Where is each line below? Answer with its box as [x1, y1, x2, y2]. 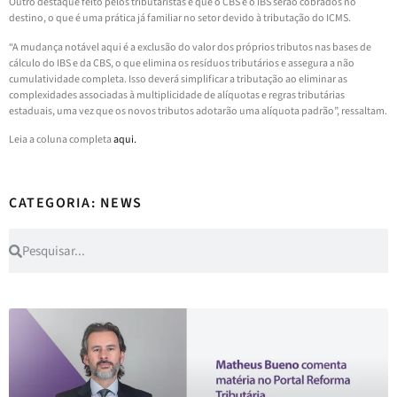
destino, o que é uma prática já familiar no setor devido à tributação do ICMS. [9, 11, 353, 27]
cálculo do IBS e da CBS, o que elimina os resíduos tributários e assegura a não [9, 55, 354, 71]
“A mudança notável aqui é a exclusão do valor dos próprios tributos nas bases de [9, 39, 371, 55]
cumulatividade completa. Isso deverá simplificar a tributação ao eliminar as [9, 71, 347, 87]
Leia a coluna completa [9, 131, 113, 147]
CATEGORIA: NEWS [9, 193, 143, 214]
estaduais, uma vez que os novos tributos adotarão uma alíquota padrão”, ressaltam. [9, 103, 387, 119]
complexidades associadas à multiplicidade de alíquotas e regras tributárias [9, 87, 345, 103]
